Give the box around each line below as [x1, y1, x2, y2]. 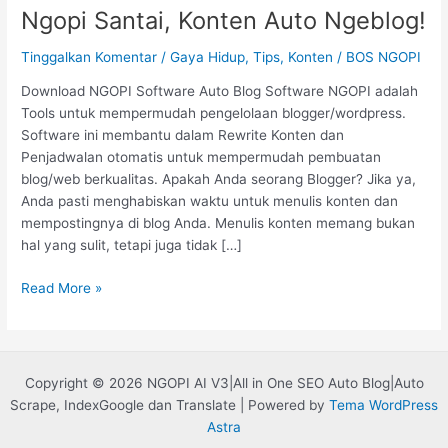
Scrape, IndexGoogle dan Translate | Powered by [10, 397, 329, 413]
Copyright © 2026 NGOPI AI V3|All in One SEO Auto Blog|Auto [24, 375, 424, 391]
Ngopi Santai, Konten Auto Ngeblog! [21, 5, 427, 35]
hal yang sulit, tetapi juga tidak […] [21, 237, 243, 254]
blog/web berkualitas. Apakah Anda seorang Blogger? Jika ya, [21, 171, 417, 188]
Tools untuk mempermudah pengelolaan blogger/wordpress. [21, 105, 407, 122]
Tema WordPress [329, 397, 438, 413]
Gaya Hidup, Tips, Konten [170, 48, 334, 65]
